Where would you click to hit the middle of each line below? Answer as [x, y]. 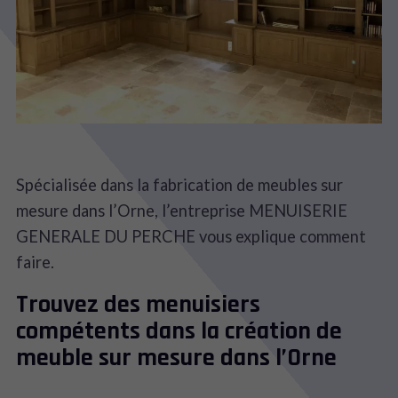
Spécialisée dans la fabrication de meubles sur [180, 184]
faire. [36, 262]
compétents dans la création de [179, 331]
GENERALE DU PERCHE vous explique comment [191, 236]
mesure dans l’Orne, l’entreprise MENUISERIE [182, 210]
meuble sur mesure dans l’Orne [177, 358]
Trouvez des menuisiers [139, 304]
